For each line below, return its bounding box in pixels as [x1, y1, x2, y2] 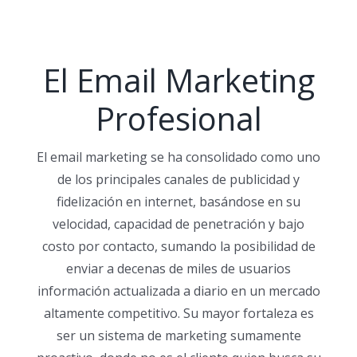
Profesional [95, 96, 262, 140]
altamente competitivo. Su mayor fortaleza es [43, 304, 314, 322]
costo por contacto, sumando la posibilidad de [41, 237, 316, 255]
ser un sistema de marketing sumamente [56, 327, 301, 344]
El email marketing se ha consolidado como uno [37, 148, 320, 166]
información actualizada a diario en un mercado [37, 282, 320, 300]
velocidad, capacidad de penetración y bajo [53, 215, 304, 233]
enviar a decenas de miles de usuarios [66, 260, 291, 277]
